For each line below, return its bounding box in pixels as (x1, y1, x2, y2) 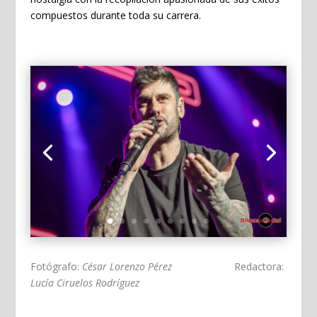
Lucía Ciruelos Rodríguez (30, 275, 139, 289)
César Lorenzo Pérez (81, 259, 234, 273)
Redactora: (234, 259, 284, 273)
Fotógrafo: (30, 259, 82, 273)
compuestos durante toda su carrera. (30, 8, 201, 22)
